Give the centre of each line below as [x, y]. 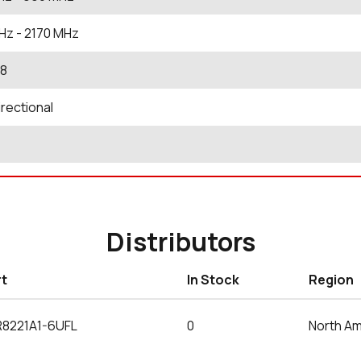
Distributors [180, 242]
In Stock [213, 280]
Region [331, 280]
